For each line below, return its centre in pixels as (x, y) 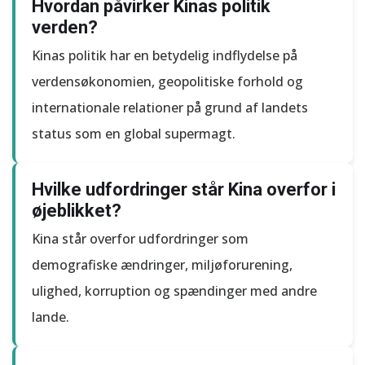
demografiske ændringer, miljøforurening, (162, 265)
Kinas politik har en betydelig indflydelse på (165, 55)
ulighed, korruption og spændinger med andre (174, 291)
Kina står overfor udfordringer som (140, 239)
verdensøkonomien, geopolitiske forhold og (167, 81)
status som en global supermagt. (134, 134)
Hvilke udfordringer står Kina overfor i (184, 189)
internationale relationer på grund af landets (170, 108)
